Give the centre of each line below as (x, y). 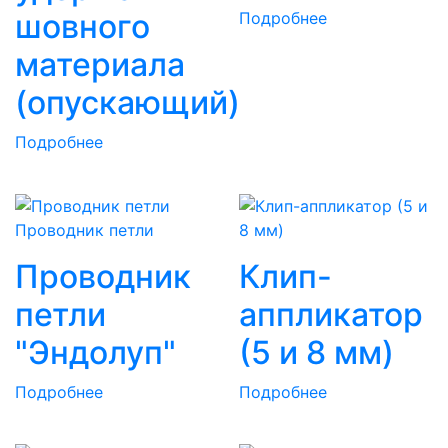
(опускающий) (127, 102)
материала (100, 64)
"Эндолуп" (95, 352)
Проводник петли (84, 229)
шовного (82, 26)
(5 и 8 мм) (316, 352)
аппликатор (331, 314)
